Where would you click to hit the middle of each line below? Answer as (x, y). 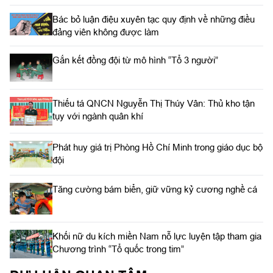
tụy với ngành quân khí (98, 116)
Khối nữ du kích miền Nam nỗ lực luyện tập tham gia (157, 236)
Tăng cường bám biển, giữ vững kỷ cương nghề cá (155, 189)
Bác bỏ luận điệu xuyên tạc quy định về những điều (154, 19)
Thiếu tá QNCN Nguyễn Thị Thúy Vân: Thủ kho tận (154, 104)
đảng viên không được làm (106, 32)
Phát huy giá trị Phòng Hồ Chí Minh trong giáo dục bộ (158, 147)
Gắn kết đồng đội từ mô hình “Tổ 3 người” (135, 60)
